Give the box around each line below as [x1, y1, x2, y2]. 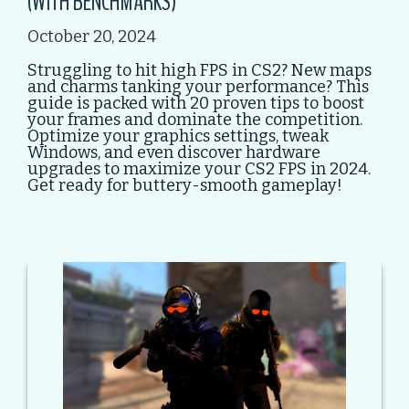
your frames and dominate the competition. [27, 110, 362, 131]
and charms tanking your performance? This [27, 77, 369, 98]
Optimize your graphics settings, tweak [27, 126, 329, 147]
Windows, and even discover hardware [27, 142, 320, 163]
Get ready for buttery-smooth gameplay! [27, 175, 342, 196]
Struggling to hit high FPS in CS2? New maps [27, 60, 372, 81]
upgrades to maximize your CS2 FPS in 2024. [27, 159, 371, 180]
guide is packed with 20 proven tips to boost [27, 93, 364, 114]
